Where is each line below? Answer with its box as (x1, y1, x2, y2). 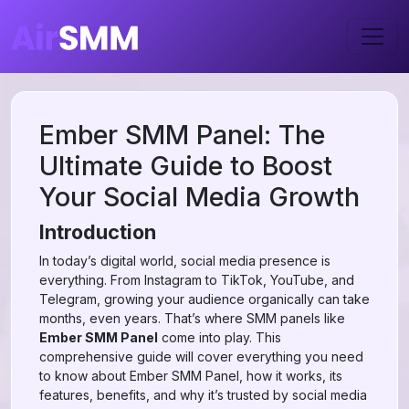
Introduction (39, 220, 156, 244)
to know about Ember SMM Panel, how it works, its (39, 368, 342, 383)
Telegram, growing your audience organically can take (39, 291, 370, 307)
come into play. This (158, 330, 281, 345)
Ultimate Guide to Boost (39, 150, 332, 182)
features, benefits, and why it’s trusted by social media (39, 387, 367, 403)
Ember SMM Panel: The (39, 119, 325, 151)
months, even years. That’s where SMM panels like (39, 310, 345, 326)
